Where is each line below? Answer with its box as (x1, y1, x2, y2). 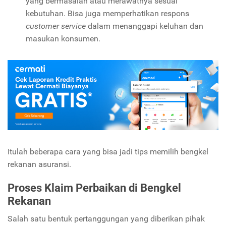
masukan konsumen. (26, 33, 100, 43)
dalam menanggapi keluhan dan (86, 21, 203, 31)
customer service (26, 21, 86, 31)
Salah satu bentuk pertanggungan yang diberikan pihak (8, 213, 205, 223)
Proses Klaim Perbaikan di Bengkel (8, 181, 181, 194)
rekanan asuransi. (8, 159, 71, 169)
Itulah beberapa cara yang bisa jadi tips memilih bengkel (8, 146, 208, 156)
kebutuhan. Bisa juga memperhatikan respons (26, 8, 189, 18)
